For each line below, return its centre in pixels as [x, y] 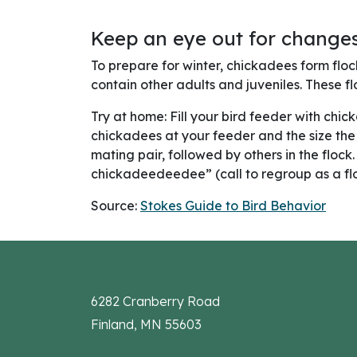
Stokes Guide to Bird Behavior [233, 205]
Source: [116, 205]
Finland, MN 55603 [146, 324]
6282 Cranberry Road [155, 301]
